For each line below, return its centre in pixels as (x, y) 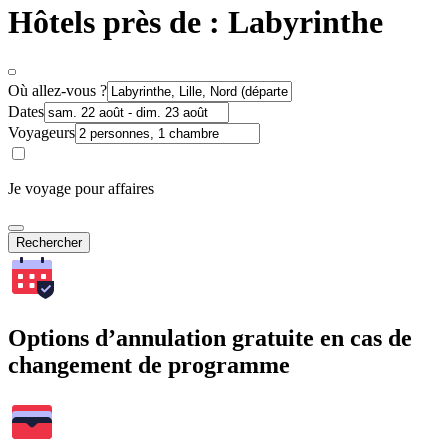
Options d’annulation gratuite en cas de (210, 337)
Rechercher (49, 242)
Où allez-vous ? (57, 90)
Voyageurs (41, 132)
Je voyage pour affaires (81, 188)
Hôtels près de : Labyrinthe (195, 22)
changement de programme (149, 364)
